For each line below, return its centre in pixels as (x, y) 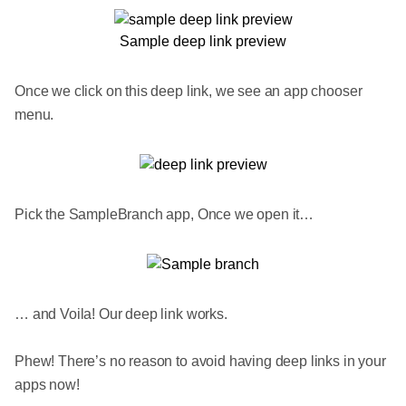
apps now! (47, 384)
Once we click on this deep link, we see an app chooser (188, 91)
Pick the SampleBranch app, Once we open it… (164, 214)
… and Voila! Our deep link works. (121, 314)
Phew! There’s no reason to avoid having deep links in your (200, 361)
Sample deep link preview (203, 41)
